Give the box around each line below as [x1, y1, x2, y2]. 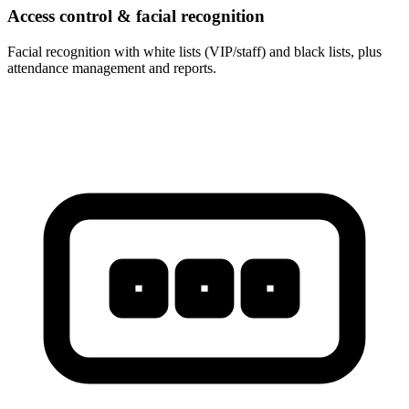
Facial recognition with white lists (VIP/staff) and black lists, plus [7, 44, 382, 60]
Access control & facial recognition [7, 6, 265, 26]
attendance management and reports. [7, 60, 216, 77]
